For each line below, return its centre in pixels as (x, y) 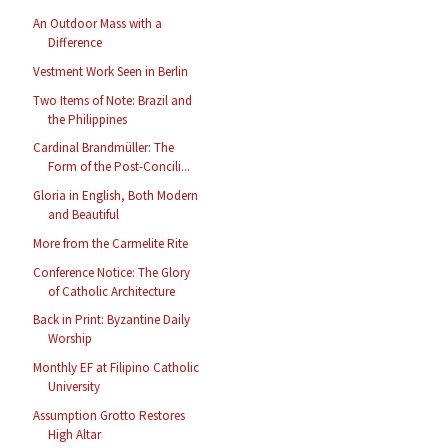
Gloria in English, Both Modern (116, 196)
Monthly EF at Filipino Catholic (116, 368)
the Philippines (88, 119)
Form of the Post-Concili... (119, 167)
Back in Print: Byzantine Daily (112, 320)
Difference (75, 43)
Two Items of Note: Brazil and (113, 100)
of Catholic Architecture (112, 291)
